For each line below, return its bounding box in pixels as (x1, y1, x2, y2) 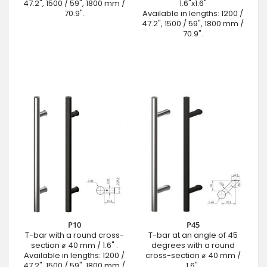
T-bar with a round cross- (24, 229, 124, 241)
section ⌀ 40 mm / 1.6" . (30, 240, 118, 252)
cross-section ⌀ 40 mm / (145, 250, 241, 262)
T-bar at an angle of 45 (148, 229, 238, 241)
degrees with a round (151, 240, 235, 252)
